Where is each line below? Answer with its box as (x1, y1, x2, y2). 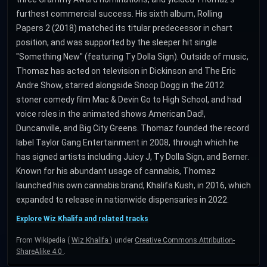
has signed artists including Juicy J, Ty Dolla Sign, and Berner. (16, 152, 249, 162)
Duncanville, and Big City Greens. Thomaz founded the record (16, 123, 249, 133)
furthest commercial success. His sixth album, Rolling (16, 9, 222, 18)
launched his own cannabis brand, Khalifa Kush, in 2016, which (16, 181, 251, 190)
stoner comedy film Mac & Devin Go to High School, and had (16, 95, 241, 104)
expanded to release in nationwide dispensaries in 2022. (16, 195, 229, 204)
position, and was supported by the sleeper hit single (16, 38, 217, 47)
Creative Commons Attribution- (135, 236, 235, 244)
